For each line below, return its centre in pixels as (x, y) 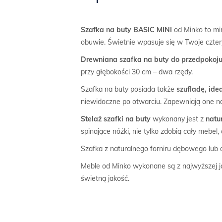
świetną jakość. (105, 178)
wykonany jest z (179, 119)
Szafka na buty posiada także (129, 89)
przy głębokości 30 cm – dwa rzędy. (137, 72)
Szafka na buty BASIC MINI (127, 29)
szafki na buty (128, 119)
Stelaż (91, 119)
